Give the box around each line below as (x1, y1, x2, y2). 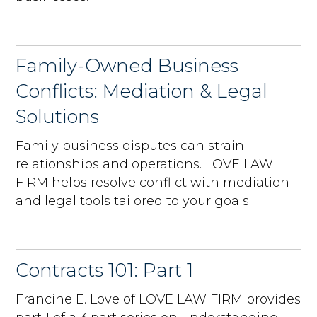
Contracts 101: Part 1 (16, 258, 194, 282)
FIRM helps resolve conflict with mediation (16, 174, 290, 190)
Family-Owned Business (16, 54, 239, 77)
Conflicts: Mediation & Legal (16, 79, 268, 103)
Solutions (16, 105, 100, 128)
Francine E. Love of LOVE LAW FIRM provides (16, 291, 301, 307)
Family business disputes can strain (16, 137, 245, 154)
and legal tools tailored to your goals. (16, 192, 252, 209)
